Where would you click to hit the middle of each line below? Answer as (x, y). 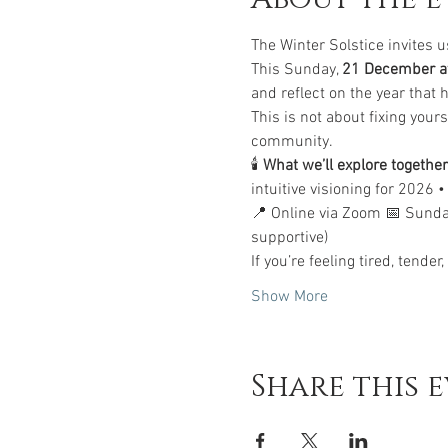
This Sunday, (296, 70)
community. (291, 142)
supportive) (289, 238)
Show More (289, 297)
